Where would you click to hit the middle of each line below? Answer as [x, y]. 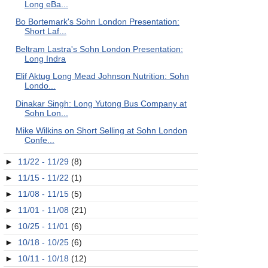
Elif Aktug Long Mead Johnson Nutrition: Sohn [102, 76]
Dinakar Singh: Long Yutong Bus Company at [101, 103]
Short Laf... [45, 31]
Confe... [39, 140]
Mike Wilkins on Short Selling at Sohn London [101, 130]
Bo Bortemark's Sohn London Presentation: [97, 22]
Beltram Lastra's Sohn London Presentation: [99, 49]
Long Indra [45, 58]
